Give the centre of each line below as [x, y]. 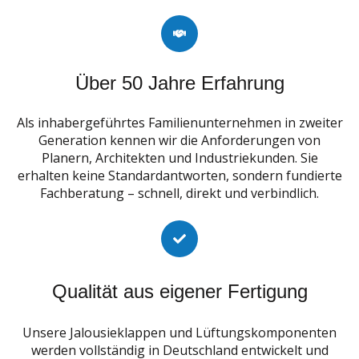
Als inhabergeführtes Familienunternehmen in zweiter [179, 123]
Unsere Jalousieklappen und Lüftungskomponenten [179, 332]
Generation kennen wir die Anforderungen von [179, 141]
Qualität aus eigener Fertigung [179, 291]
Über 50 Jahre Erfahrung [179, 83]
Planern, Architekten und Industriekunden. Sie [179, 158]
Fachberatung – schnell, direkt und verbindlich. [179, 194]
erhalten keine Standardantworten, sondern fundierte [179, 176]
